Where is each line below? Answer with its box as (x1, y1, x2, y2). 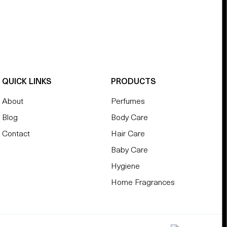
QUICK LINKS (2, 78, 52, 87)
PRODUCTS (111, 78, 157, 87)
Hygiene (111, 163, 140, 171)
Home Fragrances (111, 179, 175, 187)
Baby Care (111, 146, 148, 155)
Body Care (111, 114, 148, 123)
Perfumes (111, 98, 145, 106)
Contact (2, 130, 30, 139)
